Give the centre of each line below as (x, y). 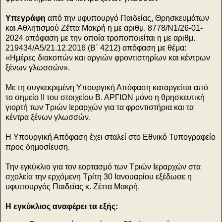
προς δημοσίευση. (38, 147)
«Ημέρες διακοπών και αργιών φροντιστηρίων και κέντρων (108, 58)
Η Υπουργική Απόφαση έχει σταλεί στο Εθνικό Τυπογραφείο (111, 137)
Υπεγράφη (26, 18)
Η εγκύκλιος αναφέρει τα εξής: (62, 207)
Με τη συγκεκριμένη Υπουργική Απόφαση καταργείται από (107, 88)
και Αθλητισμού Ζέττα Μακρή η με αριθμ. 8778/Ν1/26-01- (104, 28)
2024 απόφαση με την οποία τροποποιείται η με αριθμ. (100, 38)
